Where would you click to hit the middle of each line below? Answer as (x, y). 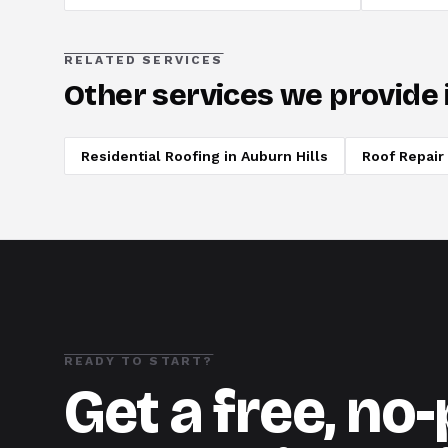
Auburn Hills (284, 156)
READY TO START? (139, 361)
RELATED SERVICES (144, 60)
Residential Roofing (150, 156)
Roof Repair (403, 156)
